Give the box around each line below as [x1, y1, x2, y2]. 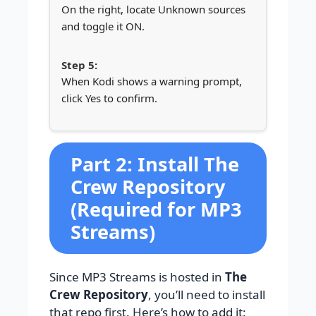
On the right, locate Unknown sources [61, 2, 245, 17]
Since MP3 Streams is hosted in [49, 269, 225, 286]
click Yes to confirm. [61, 91, 157, 106]
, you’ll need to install [148, 286, 265, 303]
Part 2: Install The [71, 151, 239, 178]
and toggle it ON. [61, 19, 145, 34]
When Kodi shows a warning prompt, [61, 74, 242, 89]
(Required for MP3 [71, 196, 242, 223]
